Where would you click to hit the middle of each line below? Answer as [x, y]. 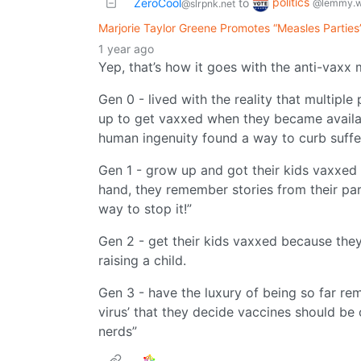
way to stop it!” [145, 209]
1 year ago [126, 49]
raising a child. [142, 261]
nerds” [118, 332]
